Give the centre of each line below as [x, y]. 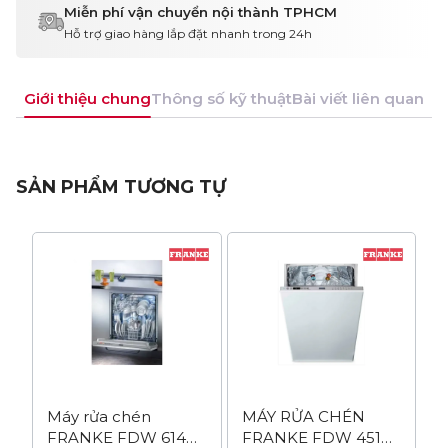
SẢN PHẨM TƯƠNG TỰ [120, 186]
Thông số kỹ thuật [221, 98]
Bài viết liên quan [358, 98]
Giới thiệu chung [87, 98]
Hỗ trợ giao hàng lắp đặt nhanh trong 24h [187, 33]
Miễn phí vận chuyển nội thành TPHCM [200, 11]
